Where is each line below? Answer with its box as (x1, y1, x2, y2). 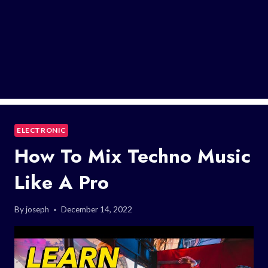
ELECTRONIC (17, 125, 66, 135)
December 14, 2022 (61, 205, 133, 215)
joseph (26, 205, 50, 215)
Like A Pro (14, 168, 109, 196)
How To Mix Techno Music (14, 142, 251, 170)
